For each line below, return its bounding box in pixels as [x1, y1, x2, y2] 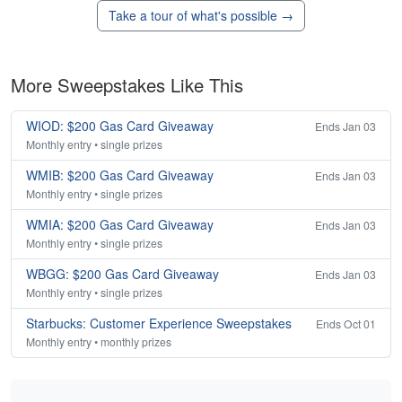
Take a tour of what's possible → [109, 6, 293, 25]
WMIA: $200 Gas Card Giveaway [26, 215, 214, 234]
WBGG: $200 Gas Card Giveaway [26, 265, 219, 284]
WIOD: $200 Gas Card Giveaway [26, 117, 214, 135]
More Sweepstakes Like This [11, 72, 243, 99]
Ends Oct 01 [316, 316, 376, 332]
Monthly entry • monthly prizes [26, 334, 171, 350]
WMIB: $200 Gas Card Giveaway [26, 166, 214, 185]
